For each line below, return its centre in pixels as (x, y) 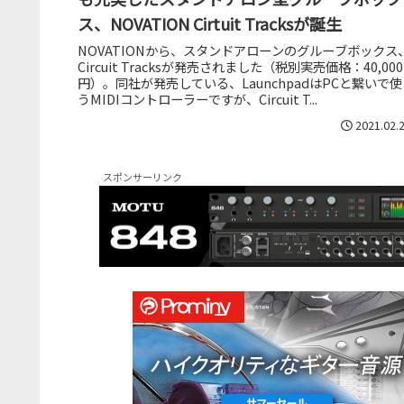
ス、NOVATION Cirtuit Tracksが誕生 (210, 24)
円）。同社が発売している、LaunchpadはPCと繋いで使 (240, 83)
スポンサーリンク (142, 177)
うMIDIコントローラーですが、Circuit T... (197, 99)
